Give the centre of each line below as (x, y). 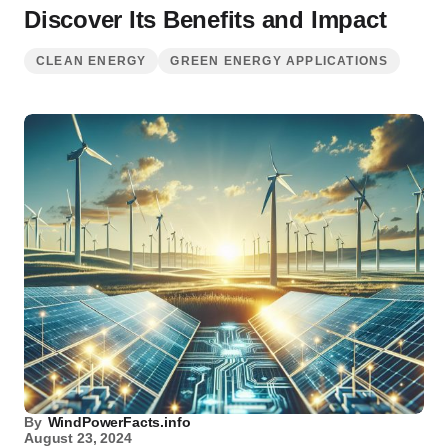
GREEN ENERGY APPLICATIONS (279, 61)
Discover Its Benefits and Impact (205, 19)
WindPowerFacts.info (119, 422)
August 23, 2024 (78, 438)
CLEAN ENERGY (91, 61)
